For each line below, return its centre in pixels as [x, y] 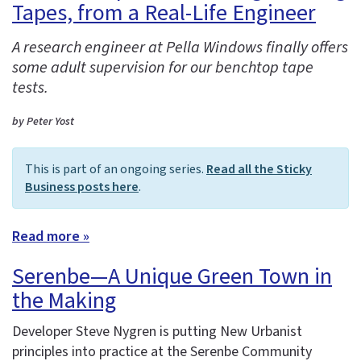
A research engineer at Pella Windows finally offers [180, 48]
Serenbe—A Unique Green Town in [172, 277]
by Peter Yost [43, 122]
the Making [64, 301]
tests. [30, 88]
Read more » [51, 237]
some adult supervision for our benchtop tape [163, 68]
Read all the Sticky [259, 170]
